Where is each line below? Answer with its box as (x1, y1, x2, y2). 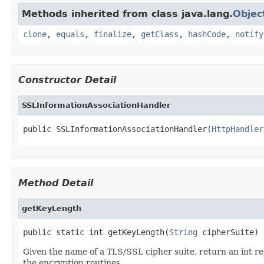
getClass (141, 29, 179, 39)
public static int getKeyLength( (23, 227, 169, 237)
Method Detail (18, 177, 93, 189)
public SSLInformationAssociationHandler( (23, 124, 212, 134)
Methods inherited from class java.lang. (22, 8, 233, 19)
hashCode (188, 29, 226, 39)
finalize (94, 29, 131, 39)
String (169, 227, 197, 237)
